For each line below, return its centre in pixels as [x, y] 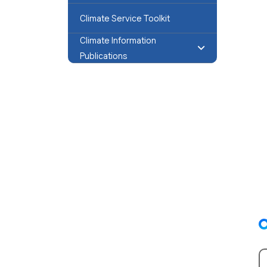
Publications [104, 56]
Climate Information [118, 40]
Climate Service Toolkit [125, 18]
